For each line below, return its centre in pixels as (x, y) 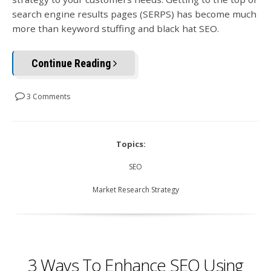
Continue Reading (72, 63)
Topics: (131, 144)
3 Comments (47, 96)
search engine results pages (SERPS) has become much (134, 14)
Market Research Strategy (135, 189)
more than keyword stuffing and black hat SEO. (116, 28)
